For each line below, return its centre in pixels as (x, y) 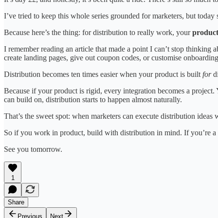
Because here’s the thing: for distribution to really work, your (98, 32)
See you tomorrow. (33, 149)
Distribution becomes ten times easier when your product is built (103, 74)
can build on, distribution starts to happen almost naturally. (93, 99)
